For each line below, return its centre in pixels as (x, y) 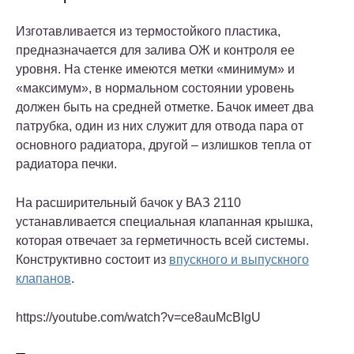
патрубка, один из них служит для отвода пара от (160, 126)
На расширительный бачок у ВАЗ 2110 (128, 202)
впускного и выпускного (239, 259)
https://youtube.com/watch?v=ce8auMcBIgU (138, 317)
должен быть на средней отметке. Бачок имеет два (165, 107)
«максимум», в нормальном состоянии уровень (155, 88)
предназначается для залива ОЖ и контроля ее (155, 50)
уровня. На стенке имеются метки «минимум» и (155, 69)
